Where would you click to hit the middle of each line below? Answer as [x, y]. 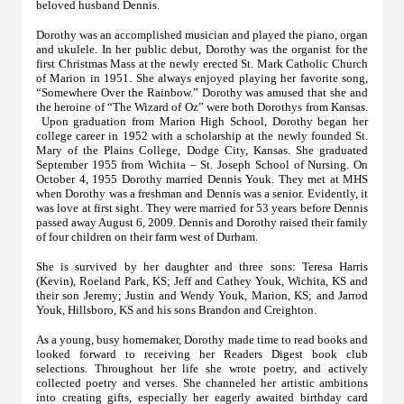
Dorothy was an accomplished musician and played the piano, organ [202, 35]
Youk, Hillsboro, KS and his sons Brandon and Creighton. [178, 310]
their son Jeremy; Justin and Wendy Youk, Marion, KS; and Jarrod [202, 295]
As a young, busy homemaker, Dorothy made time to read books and [202, 340]
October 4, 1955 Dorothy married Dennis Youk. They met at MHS [202, 179]
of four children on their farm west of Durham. [148, 237]
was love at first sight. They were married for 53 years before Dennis [202, 208]
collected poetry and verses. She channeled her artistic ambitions [202, 383]
